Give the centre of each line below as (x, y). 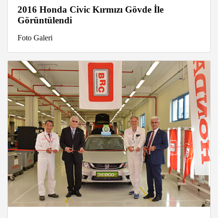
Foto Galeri (35, 38)
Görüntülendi (45, 20)
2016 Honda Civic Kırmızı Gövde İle (91, 10)
